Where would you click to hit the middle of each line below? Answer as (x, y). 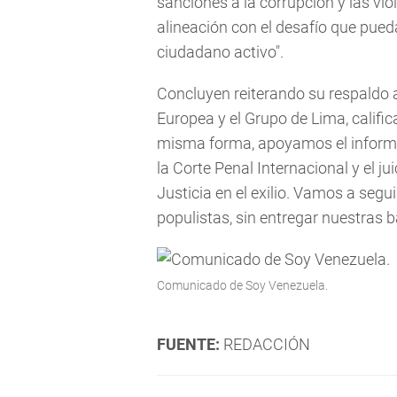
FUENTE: (188, 345)
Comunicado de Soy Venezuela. (242, 286)
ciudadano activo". (220, 52)
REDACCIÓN (265, 345)
